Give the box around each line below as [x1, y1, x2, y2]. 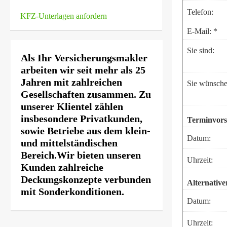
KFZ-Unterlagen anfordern [20, 12, 107, 20]
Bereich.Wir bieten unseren [21, 149, 141, 161]
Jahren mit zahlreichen [21, 77, 122, 88]
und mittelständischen [21, 137, 118, 148]
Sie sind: [187, 46, 214, 55]
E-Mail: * [187, 27, 217, 35]
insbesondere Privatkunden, [21, 113, 142, 124]
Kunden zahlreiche [21, 162, 103, 173]
